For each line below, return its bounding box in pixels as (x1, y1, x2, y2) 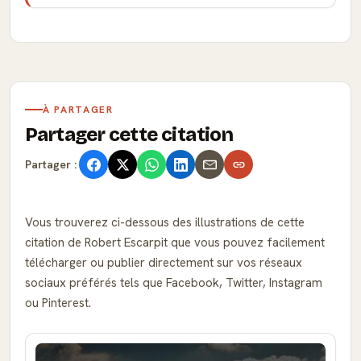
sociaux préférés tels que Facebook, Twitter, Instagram (25, 275, 322, 291)
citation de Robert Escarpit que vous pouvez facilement (25, 234, 325, 251)
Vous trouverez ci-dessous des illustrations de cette (25, 214, 305, 230)
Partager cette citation (25, 123, 234, 146)
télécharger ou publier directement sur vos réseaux (25, 255, 302, 271)
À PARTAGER (43, 103, 114, 116)
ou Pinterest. (25, 295, 91, 311)
